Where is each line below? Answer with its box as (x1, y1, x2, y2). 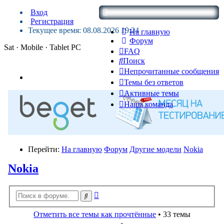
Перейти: (28, 145, 61, 153)
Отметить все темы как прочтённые (33, 209, 156, 218)
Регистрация (30, 17, 73, 25)
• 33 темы (156, 209, 190, 218)
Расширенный (98, 188, 147, 197)
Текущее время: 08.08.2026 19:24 (28, 26, 139, 34)
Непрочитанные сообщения (124, 67, 219, 75)
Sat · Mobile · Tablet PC (4, 43, 81, 51)
